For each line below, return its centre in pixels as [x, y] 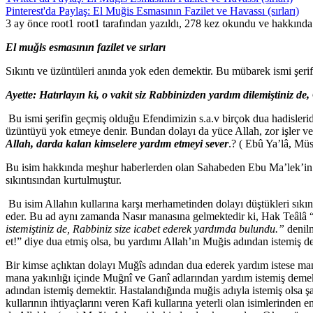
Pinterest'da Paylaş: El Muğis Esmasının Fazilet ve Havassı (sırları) [152, 11]
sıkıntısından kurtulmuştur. [64, 180]
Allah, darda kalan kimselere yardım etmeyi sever [117, 144]
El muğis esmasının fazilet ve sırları [86, 47]
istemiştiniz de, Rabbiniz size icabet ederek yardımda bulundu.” [145, 229]
